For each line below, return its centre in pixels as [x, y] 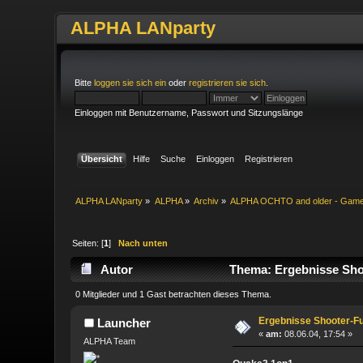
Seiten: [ [88, 243]
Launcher [124, 322]
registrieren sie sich [228, 83]
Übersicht [101, 158]
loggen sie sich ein [130, 83]
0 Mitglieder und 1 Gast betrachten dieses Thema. [173, 295]
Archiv [207, 201]
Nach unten [143, 243]
